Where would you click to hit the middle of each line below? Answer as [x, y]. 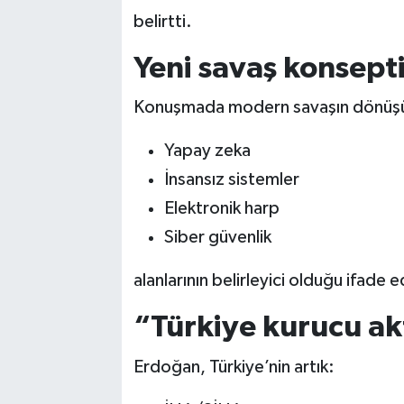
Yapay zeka [207, 151]
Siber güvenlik [217, 237]
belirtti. [162, 21]
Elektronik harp [221, 208]
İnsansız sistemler [231, 179]
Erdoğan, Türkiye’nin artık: [234, 367]
